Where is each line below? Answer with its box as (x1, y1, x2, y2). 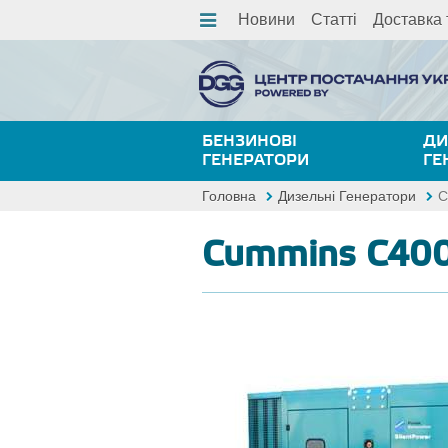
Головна (202, 188, 256, 204)
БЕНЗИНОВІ (202, 131, 297, 151)
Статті (311, 11, 357, 28)
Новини (238, 11, 295, 28)
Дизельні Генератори (278, 188, 416, 204)
